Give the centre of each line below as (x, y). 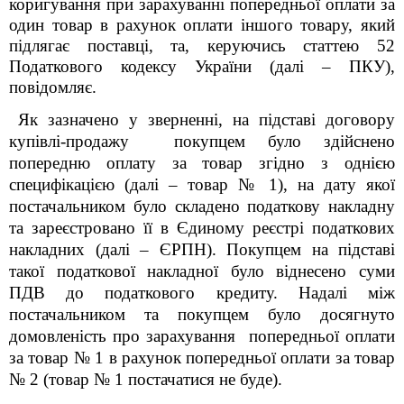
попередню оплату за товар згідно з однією (202, 163)
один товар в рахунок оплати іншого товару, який (202, 25)
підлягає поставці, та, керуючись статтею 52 (202, 46)
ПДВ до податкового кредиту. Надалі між (202, 293)
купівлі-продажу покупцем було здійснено (202, 141)
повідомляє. (53, 87)
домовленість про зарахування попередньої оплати (202, 336)
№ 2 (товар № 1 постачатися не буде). (146, 379)
